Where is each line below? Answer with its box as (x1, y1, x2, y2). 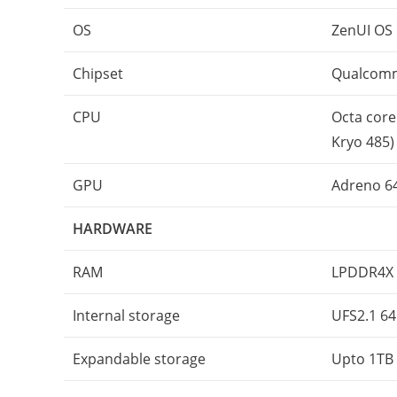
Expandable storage (73, 349, 206, 369)
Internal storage (73, 306, 180, 325)
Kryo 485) (331, 132, 394, 152)
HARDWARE (73, 219, 152, 238)
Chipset (73, 64, 123, 83)
